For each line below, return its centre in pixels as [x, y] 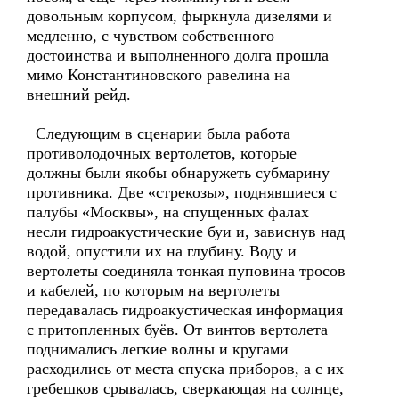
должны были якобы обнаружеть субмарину [178, 173]
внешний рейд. [79, 94]
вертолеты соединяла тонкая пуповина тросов [186, 271]
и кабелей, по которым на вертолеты [153, 290]
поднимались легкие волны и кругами [158, 349]
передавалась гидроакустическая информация [185, 310]
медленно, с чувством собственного [151, 36]
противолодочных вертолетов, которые [162, 153]
